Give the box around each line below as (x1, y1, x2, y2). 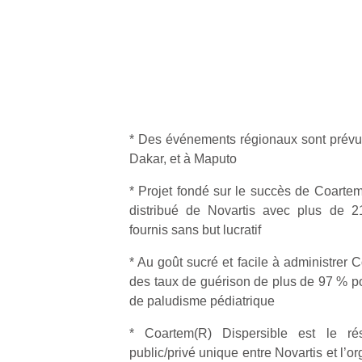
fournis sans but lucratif (129, 223, 261, 237)
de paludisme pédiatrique (129, 294, 275, 308)
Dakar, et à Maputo (129, 152, 237, 166)
